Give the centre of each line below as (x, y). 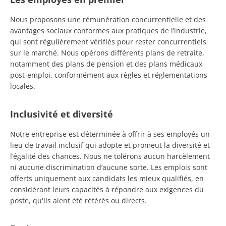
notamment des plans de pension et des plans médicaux (106, 64)
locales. (23, 86)
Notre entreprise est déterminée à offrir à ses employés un (110, 134)
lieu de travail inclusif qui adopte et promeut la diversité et (110, 145)
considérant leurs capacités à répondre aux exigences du (107, 189)
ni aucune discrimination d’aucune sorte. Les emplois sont (109, 167)
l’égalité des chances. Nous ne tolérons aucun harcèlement (110, 156)
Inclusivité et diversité (62, 114)
